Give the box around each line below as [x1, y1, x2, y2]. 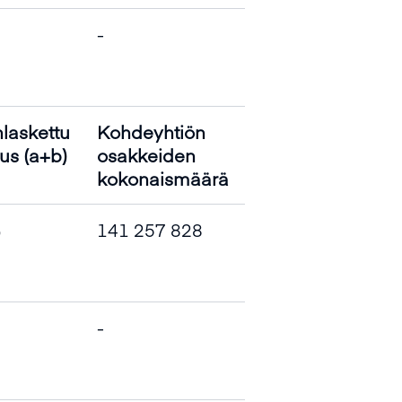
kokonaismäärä [97, 166, 229, 190]
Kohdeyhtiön [97, 119, 205, 144]
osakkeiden [97, 143, 196, 167]
